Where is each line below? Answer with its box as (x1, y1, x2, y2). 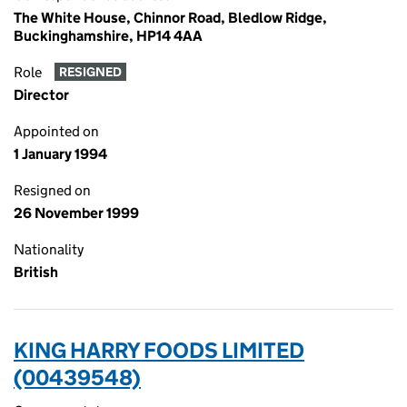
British (14, 263, 58, 281)
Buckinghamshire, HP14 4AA (14, 27, 203, 45)
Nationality (14, 241, 84, 258)
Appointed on (14, 123, 99, 140)
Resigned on (14, 182, 91, 199)
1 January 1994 (14, 145, 107, 163)
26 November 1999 (14, 204, 139, 222)
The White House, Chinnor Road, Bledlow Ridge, (14, 9, 327, 26)
